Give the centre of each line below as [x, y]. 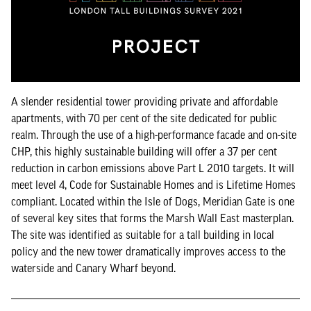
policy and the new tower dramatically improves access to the [148, 251]
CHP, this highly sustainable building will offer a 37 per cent [144, 151]
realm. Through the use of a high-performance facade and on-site [154, 135]
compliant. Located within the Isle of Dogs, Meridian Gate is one [153, 201]
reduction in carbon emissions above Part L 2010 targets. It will [153, 168]
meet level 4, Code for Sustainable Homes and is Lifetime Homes [153, 185]
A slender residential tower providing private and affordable [144, 101]
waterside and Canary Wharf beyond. [93, 268]
